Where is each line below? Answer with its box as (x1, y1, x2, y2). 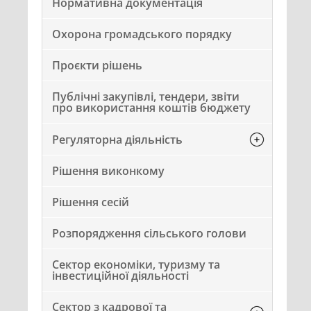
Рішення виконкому (52, 163, 165, 178)
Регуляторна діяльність (52, 131, 183, 147)
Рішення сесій (52, 194, 129, 210)
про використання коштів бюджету (52, 100, 251, 115)
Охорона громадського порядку (52, 26, 232, 42)
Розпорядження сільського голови (52, 226, 246, 241)
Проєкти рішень (52, 58, 142, 73)
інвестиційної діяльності (52, 268, 189, 283)
